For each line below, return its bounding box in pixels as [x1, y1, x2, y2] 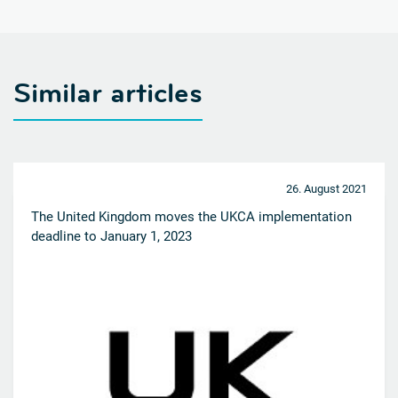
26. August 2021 [286, 182, 367, 196]
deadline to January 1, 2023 [31, 228, 192, 245]
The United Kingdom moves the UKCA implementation [31, 209, 352, 226]
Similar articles [13, 76, 203, 111]
